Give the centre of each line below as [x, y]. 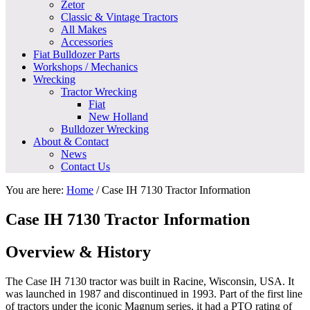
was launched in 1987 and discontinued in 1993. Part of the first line [154, 293]
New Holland [118, 117]
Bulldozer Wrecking [105, 129]
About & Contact [71, 142]
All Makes [84, 29]
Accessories [87, 42]
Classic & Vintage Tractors [119, 17]
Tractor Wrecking [99, 92]
